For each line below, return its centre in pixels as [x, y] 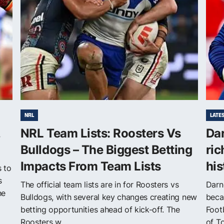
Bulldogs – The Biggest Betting [106, 149]
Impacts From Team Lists [90, 166]
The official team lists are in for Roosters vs [99, 184]
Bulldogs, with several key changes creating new [108, 197]
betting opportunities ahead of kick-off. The [100, 209]
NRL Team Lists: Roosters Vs [100, 133]
